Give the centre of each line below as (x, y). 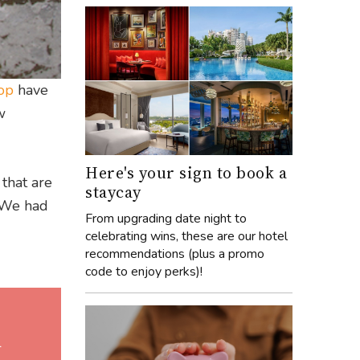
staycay (113, 192)
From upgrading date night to (166, 218)
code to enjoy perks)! (144, 271)
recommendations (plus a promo (175, 254)
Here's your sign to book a (186, 172)
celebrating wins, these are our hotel (186, 236)
